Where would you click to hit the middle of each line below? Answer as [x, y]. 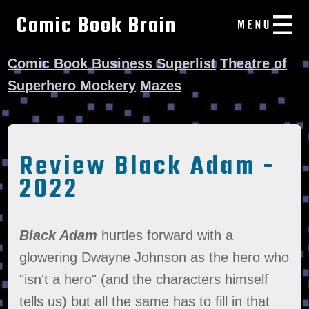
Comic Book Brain [97, 26]
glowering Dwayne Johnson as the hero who [154, 258]
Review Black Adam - [148, 167]
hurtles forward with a [168, 236]
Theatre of [254, 63]
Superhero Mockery [72, 86]
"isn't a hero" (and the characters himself [144, 280]
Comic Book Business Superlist [112, 63]
